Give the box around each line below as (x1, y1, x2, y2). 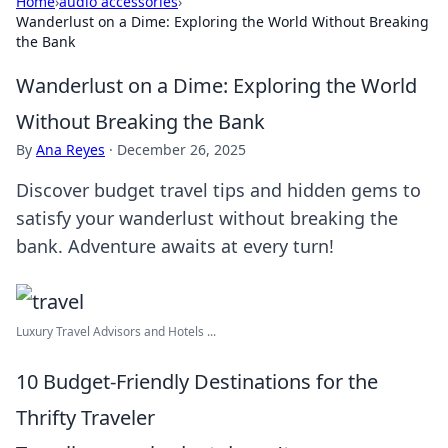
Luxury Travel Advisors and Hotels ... (16, 323, 216, 340)
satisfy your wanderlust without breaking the (16, 206, 398, 230)
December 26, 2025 (117, 140, 246, 159)
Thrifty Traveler (16, 404, 155, 431)
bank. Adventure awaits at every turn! (16, 234, 334, 258)
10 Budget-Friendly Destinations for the (16, 368, 378, 395)
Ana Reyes (36, 140, 105, 159)
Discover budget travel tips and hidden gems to (16, 178, 421, 202)
